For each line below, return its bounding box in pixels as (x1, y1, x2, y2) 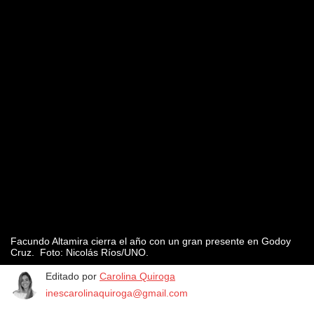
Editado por (46, 271, 100, 282)
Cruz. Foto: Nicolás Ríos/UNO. (11, 247, 151, 259)
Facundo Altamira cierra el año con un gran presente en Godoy (11, 235, 291, 247)
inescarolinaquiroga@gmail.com (46, 287, 188, 299)
